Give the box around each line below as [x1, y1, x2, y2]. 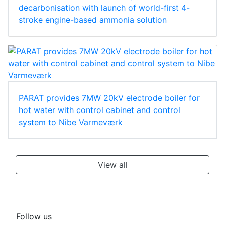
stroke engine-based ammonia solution [19, 14, 167, 25]
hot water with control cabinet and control [19, 104, 180, 115]
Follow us [16, 211, 52, 221]
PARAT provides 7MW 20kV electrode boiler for [19, 92, 200, 103]
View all [97, 159, 128, 170]
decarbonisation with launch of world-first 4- [19, 2, 190, 13]
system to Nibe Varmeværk [19, 117, 123, 127]
